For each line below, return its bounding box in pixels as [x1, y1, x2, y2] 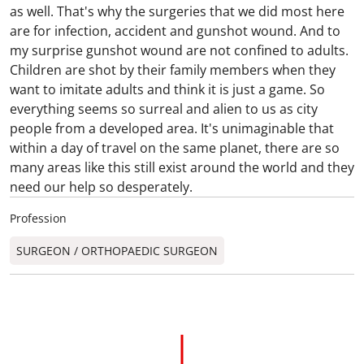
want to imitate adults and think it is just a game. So [10, 80, 325, 98]
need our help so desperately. [10, 178, 193, 196]
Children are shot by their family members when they [10, 61, 336, 79]
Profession [10, 210, 67, 226]
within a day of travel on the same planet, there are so [10, 139, 340, 157]
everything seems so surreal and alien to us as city [10, 100, 318, 118]
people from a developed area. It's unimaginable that [10, 119, 334, 137]
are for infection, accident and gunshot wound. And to [10, 22, 340, 40]
